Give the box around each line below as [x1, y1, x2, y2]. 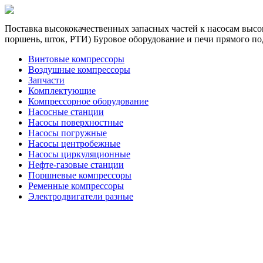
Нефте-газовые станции [28, 160, 124, 170]
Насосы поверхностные [28, 117, 123, 127]
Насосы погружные [28, 128, 107, 138]
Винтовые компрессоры [28, 54, 124, 64]
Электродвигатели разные [28, 191, 133, 201]
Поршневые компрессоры [28, 170, 131, 180]
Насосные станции [28, 107, 104, 117]
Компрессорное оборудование [28, 96, 149, 106]
